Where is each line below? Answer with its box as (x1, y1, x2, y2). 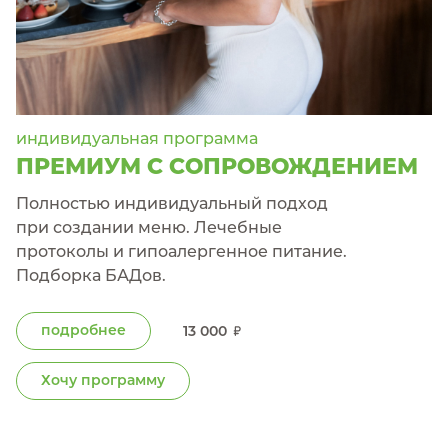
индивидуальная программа (16, 129, 258, 148)
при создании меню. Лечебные (16, 218, 282, 237)
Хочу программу (41, 371, 165, 389)
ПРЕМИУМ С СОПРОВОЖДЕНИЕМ (16, 153, 418, 180)
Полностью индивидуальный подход (16, 194, 328, 213)
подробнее (41, 321, 126, 339)
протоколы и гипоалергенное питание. (16, 242, 347, 261)
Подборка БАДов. (16, 266, 166, 285)
